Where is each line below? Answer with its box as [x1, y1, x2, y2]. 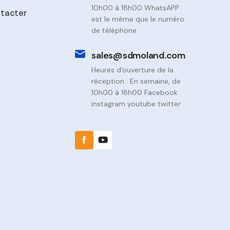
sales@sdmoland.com [91, 49, 185, 62]
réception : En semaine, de [91, 76, 181, 86]
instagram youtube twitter [91, 99, 181, 108]
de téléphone [91, 26, 137, 35]
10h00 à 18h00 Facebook [91, 88, 178, 97]
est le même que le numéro [91, 14, 185, 24]
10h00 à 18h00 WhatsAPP [91, 3, 180, 12]
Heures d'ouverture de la [91, 65, 174, 74]
